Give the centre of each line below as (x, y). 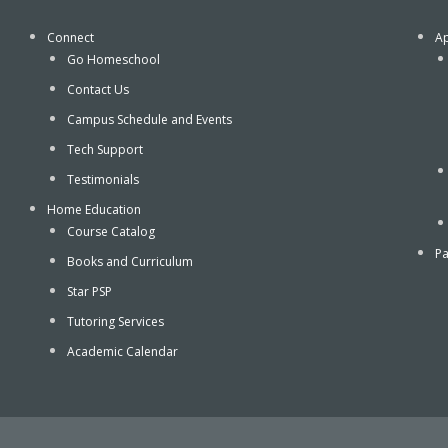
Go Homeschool (113, 60)
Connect (70, 38)
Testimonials (103, 180)
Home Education (94, 210)
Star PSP (89, 292)
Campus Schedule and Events (149, 120)
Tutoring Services (115, 322)
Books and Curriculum (130, 262)
